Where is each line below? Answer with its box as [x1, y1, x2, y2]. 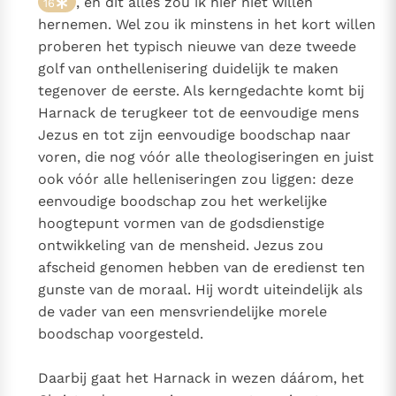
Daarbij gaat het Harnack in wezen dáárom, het [38, 369, 365, 387]
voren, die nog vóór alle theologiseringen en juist [38, 148, 375, 166]
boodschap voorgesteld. [38, 325, 204, 343]
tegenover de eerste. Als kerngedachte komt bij [38, 82, 365, 100]
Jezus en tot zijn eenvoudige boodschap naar [38, 126, 352, 144]
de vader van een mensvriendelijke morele [38, 303, 328, 321]
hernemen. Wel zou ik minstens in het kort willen [38, 16, 377, 34]
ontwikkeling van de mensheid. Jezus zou [38, 237, 324, 255]
